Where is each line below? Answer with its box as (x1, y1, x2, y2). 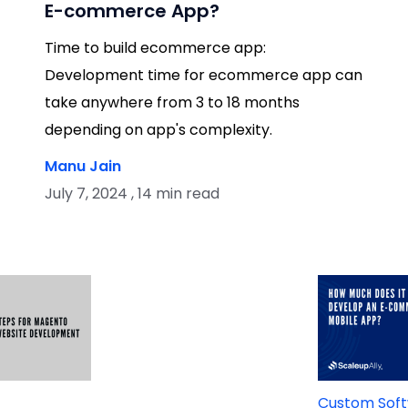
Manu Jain (44, 155, 121, 177)
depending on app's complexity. (44, 118, 272, 140)
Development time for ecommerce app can (44, 64, 362, 86)
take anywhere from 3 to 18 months (44, 91, 300, 113)
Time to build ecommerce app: (44, 36, 266, 58)
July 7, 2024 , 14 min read (44, 182, 219, 204)
